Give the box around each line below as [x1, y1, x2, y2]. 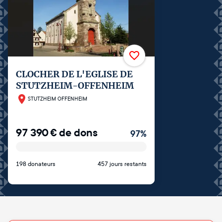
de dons [59, 125, 98, 140]
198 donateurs [16, 160, 55, 167]
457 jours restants [98, 160, 147, 167]
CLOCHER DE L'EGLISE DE [16, 68, 133, 80]
